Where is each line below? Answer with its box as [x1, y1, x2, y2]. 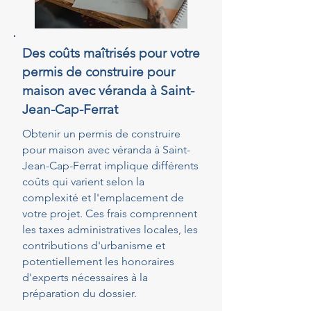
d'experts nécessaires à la [22, 271, 148, 284]
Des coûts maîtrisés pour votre [22, 45, 200, 61]
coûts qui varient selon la [22, 175, 144, 188]
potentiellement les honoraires [22, 255, 174, 268]
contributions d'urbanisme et [22, 239, 165, 252]
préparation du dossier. [22, 287, 137, 300]
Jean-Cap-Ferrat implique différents [22, 159, 199, 172]
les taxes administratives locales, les [22, 223, 198, 236]
